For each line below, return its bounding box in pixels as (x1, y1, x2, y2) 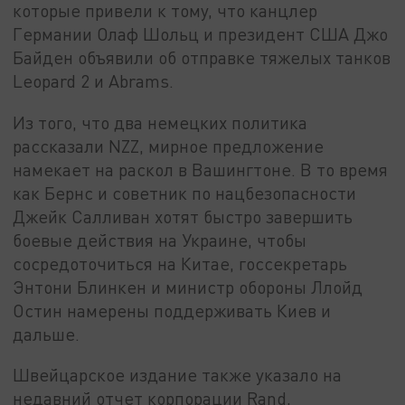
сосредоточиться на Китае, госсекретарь (13, 252, 348, 274)
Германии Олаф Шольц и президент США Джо (13, 23, 389, 44)
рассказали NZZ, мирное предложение (13, 135, 325, 156)
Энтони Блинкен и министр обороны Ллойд (13, 276, 363, 297)
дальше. (13, 323, 80, 344)
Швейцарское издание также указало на (13, 364, 343, 386)
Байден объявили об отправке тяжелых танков (13, 46, 391, 68)
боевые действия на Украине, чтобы (13, 229, 307, 250)
